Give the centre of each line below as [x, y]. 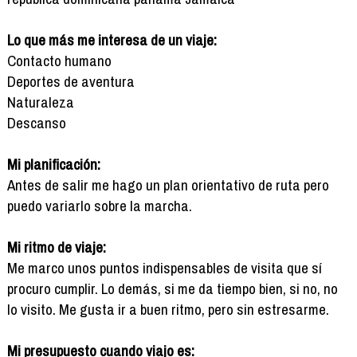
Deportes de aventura [71, 81]
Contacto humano [59, 60]
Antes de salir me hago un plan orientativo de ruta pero [168, 184]
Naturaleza [40, 102]
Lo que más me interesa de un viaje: [112, 39]
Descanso [36, 122]
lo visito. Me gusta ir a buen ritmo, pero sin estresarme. [168, 309]
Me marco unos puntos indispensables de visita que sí [164, 267]
